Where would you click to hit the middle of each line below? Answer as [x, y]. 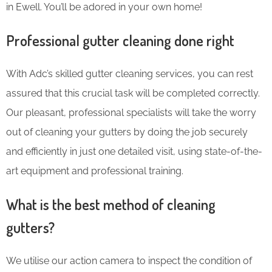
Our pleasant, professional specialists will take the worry [131, 112]
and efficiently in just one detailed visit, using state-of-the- [134, 151]
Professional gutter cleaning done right [120, 40]
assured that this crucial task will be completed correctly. [133, 93]
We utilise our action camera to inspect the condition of [129, 260]
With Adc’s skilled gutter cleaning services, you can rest [130, 73]
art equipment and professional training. [95, 171]
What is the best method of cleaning [111, 204]
